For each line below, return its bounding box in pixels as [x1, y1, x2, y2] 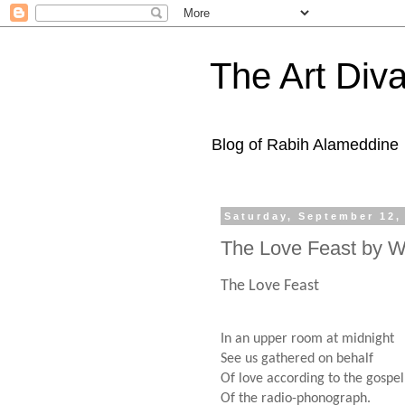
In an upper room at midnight [221, 331, 394, 346]
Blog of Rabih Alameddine [212, 136, 399, 154]
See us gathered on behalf [221, 351, 373, 366]
